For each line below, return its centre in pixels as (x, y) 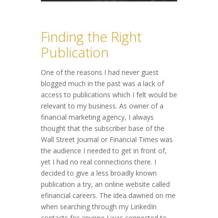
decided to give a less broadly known (99, 173)
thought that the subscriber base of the (103, 128)
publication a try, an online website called (105, 184)
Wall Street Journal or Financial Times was (107, 140)
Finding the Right (91, 37)
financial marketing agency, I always (97, 117)
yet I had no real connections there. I (99, 162)
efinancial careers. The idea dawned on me (108, 196)
